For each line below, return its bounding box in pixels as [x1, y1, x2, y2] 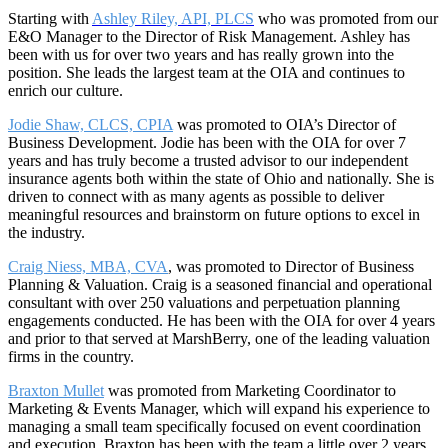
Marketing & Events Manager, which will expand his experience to [8, 400, 430, 418]
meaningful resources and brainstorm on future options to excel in [8, 206, 420, 224]
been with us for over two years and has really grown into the [8, 46, 394, 64]
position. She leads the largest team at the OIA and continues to [8, 64, 405, 82]
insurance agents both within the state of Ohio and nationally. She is [8, 170, 434, 188]
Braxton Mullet [8, 382, 104, 400]
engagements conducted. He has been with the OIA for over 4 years [8, 312, 435, 330]
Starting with [8, 10, 92, 28]
